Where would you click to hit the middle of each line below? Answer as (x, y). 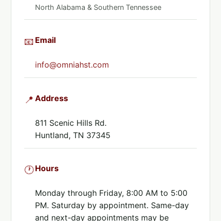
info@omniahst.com (72, 65)
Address (51, 98)
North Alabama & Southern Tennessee (98, 7)
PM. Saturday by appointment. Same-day (112, 205)
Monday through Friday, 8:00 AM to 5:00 (111, 193)
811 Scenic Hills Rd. (71, 123)
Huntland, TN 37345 (73, 135)
